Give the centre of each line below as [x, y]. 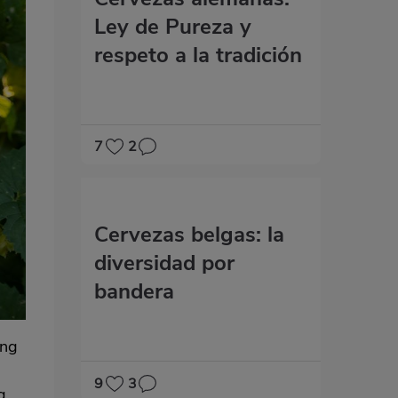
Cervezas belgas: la [189, 235]
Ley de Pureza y [173, 26]
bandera [134, 292]
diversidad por [164, 263]
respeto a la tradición [198, 55]
